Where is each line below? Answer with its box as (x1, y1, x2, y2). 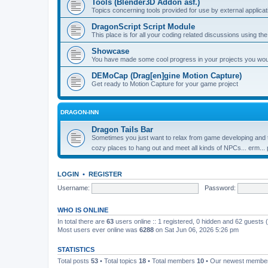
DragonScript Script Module (92, 22, 195, 31)
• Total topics (98, 257, 139, 264)
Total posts (57, 257, 91, 264)
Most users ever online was (57, 226, 139, 233)
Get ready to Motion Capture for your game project (92, 80, 238, 87)
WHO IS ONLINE (57, 206, 108, 214)
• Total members (146, 257, 197, 264)
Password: (204, 184, 236, 191)
